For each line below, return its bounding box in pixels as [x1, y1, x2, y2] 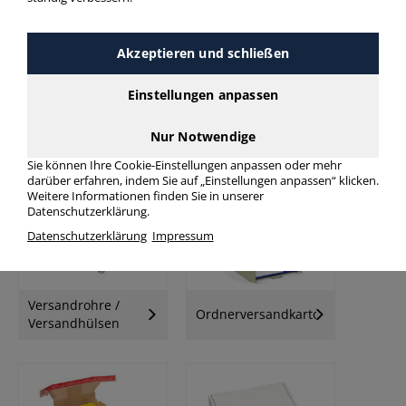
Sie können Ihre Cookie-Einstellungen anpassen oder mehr [27, 157, 342, 173]
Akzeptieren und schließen [117, 43, 289, 62]
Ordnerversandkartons [196, 305, 334, 324]
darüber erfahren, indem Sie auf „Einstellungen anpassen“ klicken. [27, 172, 379, 188]
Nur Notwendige [150, 127, 256, 145]
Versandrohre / [28, 296, 120, 314]
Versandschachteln [28, 133, 144, 151]
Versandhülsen [28, 314, 120, 333]
